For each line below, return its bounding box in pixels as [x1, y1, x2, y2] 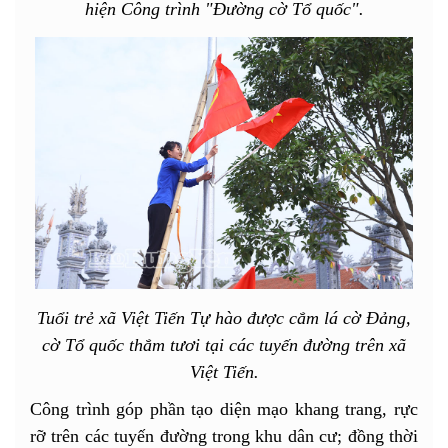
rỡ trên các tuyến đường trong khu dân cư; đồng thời [30, 425, 418, 446]
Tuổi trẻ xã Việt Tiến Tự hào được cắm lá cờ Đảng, [37, 307, 411, 328]
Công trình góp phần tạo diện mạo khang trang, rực [30, 398, 418, 419]
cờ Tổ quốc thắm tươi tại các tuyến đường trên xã [42, 334, 406, 355]
